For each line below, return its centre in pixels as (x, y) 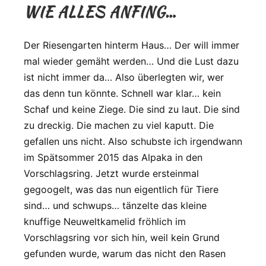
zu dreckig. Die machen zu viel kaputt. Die (119, 125)
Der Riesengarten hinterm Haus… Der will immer (132, 45)
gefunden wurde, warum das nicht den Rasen (125, 253)
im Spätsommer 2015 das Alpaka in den (113, 157)
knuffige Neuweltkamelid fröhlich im (105, 221)
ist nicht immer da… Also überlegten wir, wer (124, 77)
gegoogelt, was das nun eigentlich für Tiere (121, 189)
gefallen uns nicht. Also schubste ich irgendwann (133, 141)
